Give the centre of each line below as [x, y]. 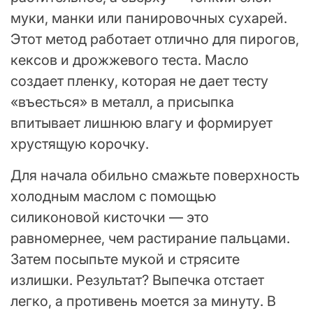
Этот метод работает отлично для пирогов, [155, 39]
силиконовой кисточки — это [110, 217]
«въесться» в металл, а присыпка [122, 102]
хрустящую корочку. [80, 144]
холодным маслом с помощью [113, 196]
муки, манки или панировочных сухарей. [149, 18]
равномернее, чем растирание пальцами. [150, 238]
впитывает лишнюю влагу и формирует [141, 123]
